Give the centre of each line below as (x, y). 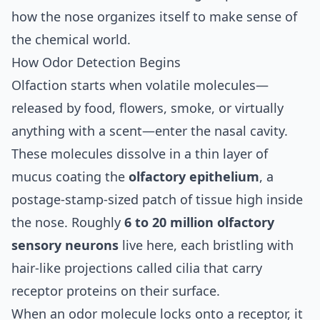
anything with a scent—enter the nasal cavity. (150, 130)
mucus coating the (70, 176)
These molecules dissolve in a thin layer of (140, 153)
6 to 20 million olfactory (199, 222)
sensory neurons (65, 245)
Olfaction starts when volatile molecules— (140, 85)
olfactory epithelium (194, 176)
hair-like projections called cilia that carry (137, 267)
